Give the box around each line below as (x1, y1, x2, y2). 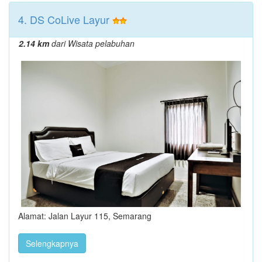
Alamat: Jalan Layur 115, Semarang (18, 210, 151, 222)
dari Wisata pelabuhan (49, 37, 135, 49)
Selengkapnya (26, 237, 78, 250)
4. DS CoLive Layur (18, 11, 109, 27)
